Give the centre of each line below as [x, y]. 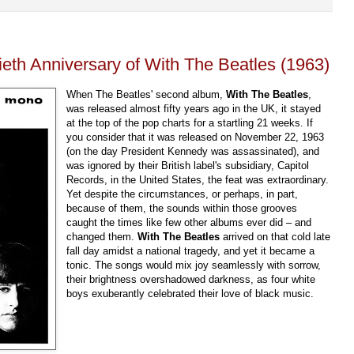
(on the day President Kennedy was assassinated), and [193, 151]
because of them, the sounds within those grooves [182, 208]
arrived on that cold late [275, 236]
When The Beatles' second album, [147, 94]
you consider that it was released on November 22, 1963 [196, 137]
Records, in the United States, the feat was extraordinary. [198, 179]
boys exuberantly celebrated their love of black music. [190, 293]
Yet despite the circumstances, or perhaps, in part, [183, 194]
